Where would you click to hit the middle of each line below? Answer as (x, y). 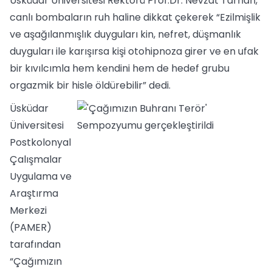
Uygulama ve (41, 176)
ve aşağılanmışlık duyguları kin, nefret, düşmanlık (125, 34)
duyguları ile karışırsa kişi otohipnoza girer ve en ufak (134, 51)
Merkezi (28, 210)
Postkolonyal (40, 142)
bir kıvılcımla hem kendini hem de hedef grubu (120, 68)
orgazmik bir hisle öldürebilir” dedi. (90, 85)
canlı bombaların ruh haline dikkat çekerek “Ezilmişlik (135, 17)
